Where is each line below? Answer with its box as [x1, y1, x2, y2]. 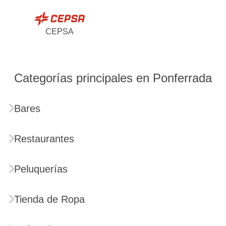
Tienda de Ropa [14, 193, 85, 205]
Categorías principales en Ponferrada [14, 71, 212, 85]
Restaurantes [14, 133, 74, 144]
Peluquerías [14, 163, 68, 175]
